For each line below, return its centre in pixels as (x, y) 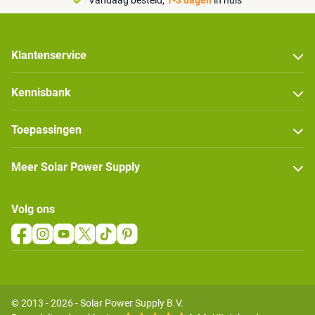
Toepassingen (46, 129)
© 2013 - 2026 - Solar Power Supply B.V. (97, 303)
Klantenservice (49, 55)
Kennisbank (41, 92)
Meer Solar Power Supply (76, 167)
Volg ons (33, 209)
